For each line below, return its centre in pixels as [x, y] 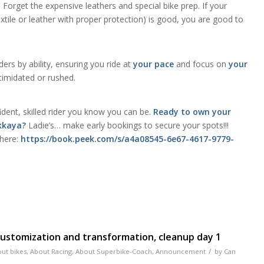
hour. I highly [206, 59]
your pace [154, 64]
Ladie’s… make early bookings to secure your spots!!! [129, 125]
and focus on [202, 64]
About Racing [51, 251]
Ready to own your [192, 111]
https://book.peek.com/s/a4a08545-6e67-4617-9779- [128, 138]
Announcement [181, 251]
